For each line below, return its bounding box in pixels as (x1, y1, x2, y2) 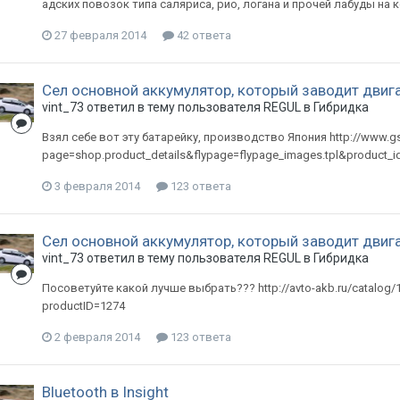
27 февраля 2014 (54, 29, 146, 42)
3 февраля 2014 (54, 179, 140, 193)
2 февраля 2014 (54, 330, 140, 344)
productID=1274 (41, 299, 125, 312)
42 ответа (173, 29, 231, 42)
